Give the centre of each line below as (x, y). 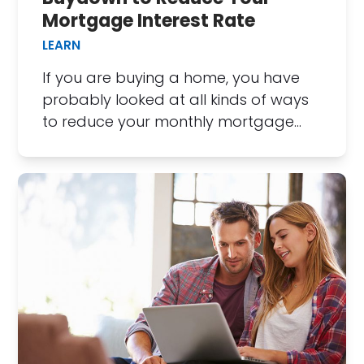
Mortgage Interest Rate (149, 20)
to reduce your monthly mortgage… (172, 121)
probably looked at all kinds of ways (176, 99)
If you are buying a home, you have (171, 77)
